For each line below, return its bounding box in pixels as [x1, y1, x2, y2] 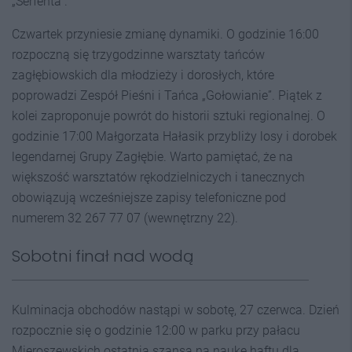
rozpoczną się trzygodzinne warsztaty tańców [12, 47, 265, 62]
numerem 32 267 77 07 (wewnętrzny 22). [12, 211, 238, 225]
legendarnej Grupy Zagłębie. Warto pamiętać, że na [12, 149, 293, 164]
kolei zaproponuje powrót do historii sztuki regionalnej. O [12, 108, 325, 123]
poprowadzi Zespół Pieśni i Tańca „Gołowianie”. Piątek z [12, 88, 322, 103]
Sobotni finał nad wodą [12, 245, 194, 267]
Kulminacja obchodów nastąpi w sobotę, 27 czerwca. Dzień [12, 302, 339, 317]
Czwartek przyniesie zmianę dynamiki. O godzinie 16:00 [12, 27, 319, 42]
